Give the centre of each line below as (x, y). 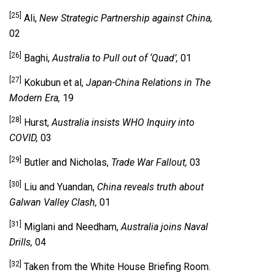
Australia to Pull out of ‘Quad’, (116, 58)
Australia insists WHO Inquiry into (123, 123)
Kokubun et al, (54, 83)
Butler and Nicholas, (66, 163)
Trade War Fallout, (150, 163)
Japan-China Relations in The (148, 83)
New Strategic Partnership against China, (126, 18)
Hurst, (37, 123)
